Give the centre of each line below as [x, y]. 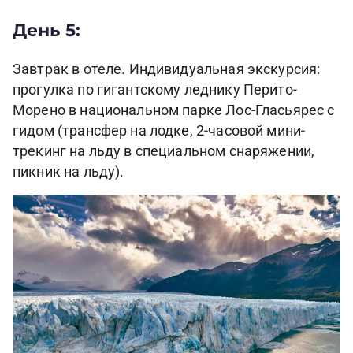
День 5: [47, 30]
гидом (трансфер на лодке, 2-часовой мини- [159, 131]
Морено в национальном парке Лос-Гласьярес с [174, 111]
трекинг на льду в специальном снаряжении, [164, 152]
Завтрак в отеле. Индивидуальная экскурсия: [167, 70]
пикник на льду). [69, 172]
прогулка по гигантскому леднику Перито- [155, 90]
